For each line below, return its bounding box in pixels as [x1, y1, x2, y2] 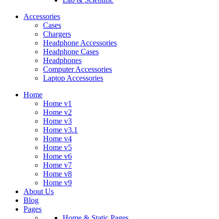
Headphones [43, 56, 82, 65]
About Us [23, 187, 54, 196]
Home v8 [43, 169, 72, 178]
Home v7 [43, 160, 72, 169]
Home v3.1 [43, 125, 78, 134]
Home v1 [43, 99, 72, 108]
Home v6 [43, 152, 72, 160]
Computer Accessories [43, 65, 112, 73]
